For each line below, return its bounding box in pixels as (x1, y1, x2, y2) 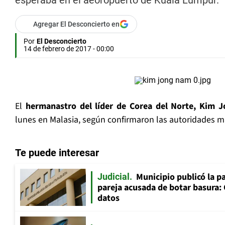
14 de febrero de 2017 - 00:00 (24, 45, 114, 53)
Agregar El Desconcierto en (33, 20, 120, 29)
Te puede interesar (15, 147, 99, 159)
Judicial (97, 171, 130, 182)
